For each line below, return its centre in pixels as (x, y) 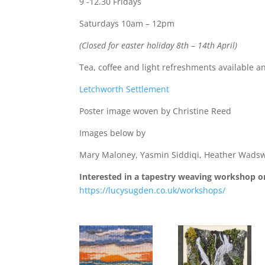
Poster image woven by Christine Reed (156, 111)
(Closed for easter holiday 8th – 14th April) (159, 46)
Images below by (113, 133)
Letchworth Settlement (125, 89)
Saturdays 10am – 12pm (127, 24)
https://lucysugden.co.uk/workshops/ (153, 190)
